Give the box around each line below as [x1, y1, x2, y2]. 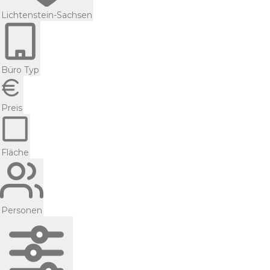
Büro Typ [1, 64, 39, 75]
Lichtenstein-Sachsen [1, 9, 92, 20]
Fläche [1, 146, 29, 158]
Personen [1, 204, 42, 216]
